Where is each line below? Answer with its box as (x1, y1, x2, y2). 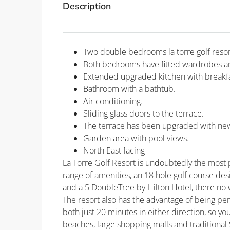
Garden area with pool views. (83, 132, 189, 144)
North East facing (83, 145, 145, 157)
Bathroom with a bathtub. (83, 83, 176, 95)
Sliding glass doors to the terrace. (83, 108, 204, 120)
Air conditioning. (83, 95, 143, 107)
